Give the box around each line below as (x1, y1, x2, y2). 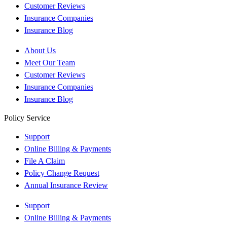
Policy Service (4, 113, 50, 122)
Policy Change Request (24, 168, 99, 177)
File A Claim (24, 156, 65, 165)
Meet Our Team (24, 58, 75, 67)
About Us (24, 46, 56, 55)
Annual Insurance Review (24, 180, 108, 190)
